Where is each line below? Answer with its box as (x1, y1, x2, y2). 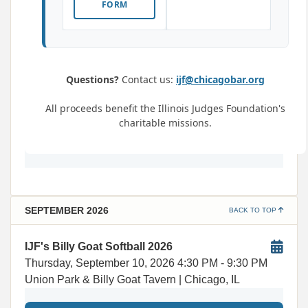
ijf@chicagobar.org (176, 73, 265, 86)
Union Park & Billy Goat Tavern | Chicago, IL (25, 274, 240, 285)
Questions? (66, 73, 119, 86)
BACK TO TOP (229, 206, 278, 214)
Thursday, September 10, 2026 (25, 257, 175, 269)
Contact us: (119, 73, 176, 86)
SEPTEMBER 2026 (25, 205, 109, 216)
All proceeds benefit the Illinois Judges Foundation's (45, 102, 285, 115)
